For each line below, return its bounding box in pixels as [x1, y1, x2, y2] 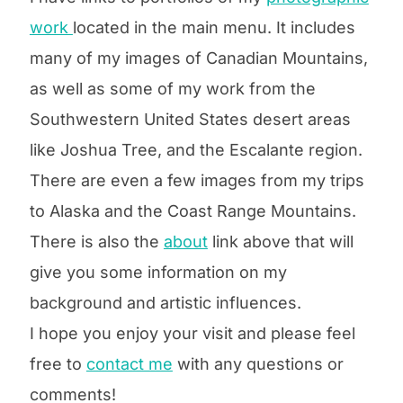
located [72, 17, 130, 37]
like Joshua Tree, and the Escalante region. [29, 139, 363, 159]
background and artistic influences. [29, 292, 301, 312]
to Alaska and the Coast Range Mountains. [29, 201, 356, 220]
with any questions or [172, 354, 344, 373]
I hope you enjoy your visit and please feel [29, 323, 355, 343]
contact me [85, 354, 173, 373]
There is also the [29, 231, 164, 251]
